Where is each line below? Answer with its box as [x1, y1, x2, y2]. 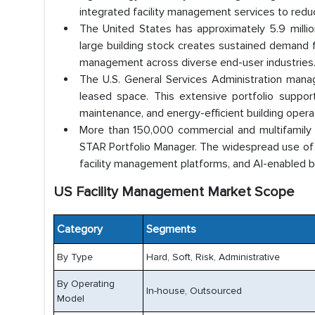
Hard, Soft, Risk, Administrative [146, 251, 280, 263]
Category [54, 222, 103, 236]
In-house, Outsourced [146, 285, 242, 297]
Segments [143, 222, 196, 236]
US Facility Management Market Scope [53, 184, 295, 200]
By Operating [57, 278, 115, 290]
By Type [57, 251, 93, 263]
